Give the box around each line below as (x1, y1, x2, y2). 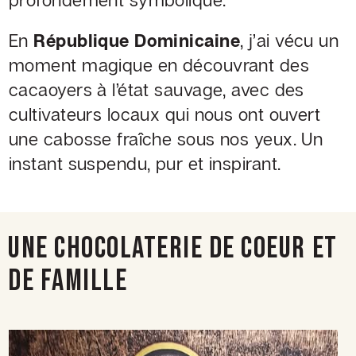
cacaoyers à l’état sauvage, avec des (9, 79, 304, 101)
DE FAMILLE (8, 263, 128, 300)
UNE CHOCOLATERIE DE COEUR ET (8, 230, 338, 267)
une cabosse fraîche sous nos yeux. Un (9, 128, 323, 150)
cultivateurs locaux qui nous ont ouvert (9, 103, 321, 126)
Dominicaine (134, 29, 241, 52)
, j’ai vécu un (240, 29, 339, 52)
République (33, 29, 135, 52)
